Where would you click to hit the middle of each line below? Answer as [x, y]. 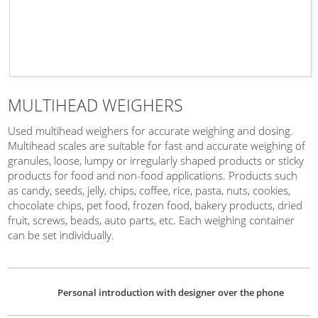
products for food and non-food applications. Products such [153, 175]
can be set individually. [61, 235]
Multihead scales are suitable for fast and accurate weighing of [157, 145]
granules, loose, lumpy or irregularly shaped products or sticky [156, 160]
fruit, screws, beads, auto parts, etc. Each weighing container [152, 220]
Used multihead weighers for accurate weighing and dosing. [151, 130]
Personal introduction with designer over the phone [171, 293]
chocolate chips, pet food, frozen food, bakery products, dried [155, 205]
